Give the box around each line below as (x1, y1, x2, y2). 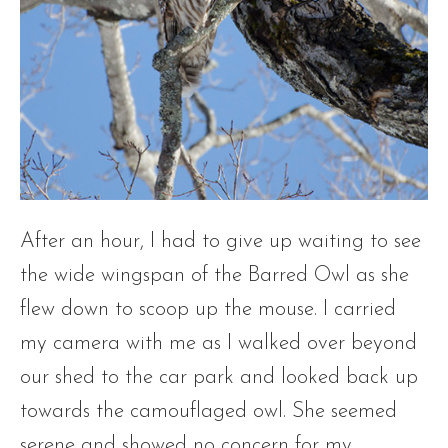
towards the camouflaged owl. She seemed (20, 401, 397, 422)
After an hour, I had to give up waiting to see (20, 231, 421, 252)
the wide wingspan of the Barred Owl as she (20, 265, 409, 286)
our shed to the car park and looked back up (20, 367, 418, 388)
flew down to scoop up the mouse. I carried (20, 299, 396, 320)
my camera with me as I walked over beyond (20, 333, 417, 354)
